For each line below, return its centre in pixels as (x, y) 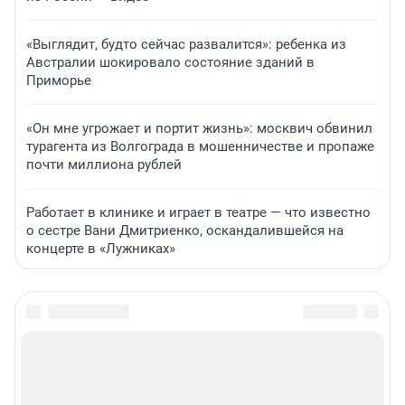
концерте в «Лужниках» (101, 249)
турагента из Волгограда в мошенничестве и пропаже (200, 147)
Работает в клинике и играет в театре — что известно (198, 213)
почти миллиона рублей (104, 165)
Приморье (59, 81)
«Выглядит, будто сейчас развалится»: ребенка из (186, 45)
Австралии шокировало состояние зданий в (170, 63)
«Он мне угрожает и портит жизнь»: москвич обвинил (199, 129)
